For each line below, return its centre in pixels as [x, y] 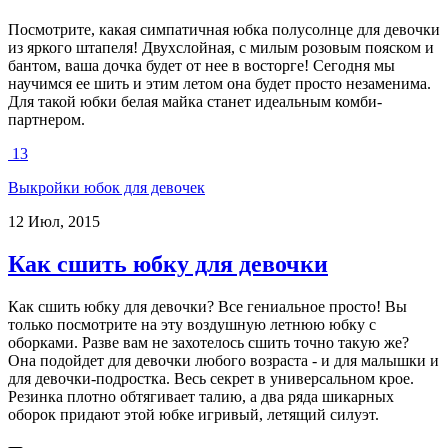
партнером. [46, 120]
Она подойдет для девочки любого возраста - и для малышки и [223, 360]
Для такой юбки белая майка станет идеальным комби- [195, 102]
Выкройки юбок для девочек [106, 188]
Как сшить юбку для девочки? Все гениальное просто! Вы [207, 306]
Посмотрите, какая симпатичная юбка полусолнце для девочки [224, 30]
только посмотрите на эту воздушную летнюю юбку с [192, 324]
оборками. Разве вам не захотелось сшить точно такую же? [208, 342]
